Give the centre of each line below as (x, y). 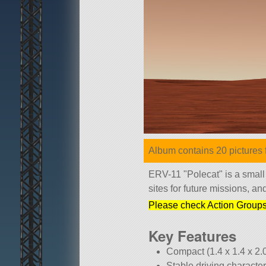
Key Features (192, 236)
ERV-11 (166, 175)
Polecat (203, 175)
